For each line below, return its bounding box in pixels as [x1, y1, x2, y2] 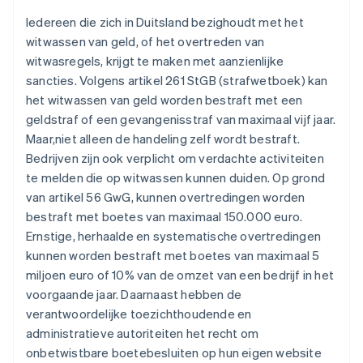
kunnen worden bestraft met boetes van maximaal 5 [26, 247, 320, 264]
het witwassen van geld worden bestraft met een [26, 92, 303, 109]
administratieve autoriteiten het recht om [26, 325, 259, 342]
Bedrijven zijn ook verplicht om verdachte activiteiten [26, 150, 324, 167]
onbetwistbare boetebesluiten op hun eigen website [26, 344, 322, 361]
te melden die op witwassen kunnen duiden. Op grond [26, 169, 326, 186]
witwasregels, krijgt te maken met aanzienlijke [26, 53, 284, 70]
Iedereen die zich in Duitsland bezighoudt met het [26, 14, 304, 31]
